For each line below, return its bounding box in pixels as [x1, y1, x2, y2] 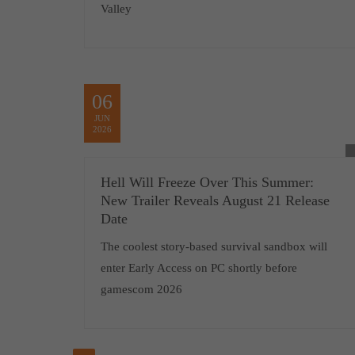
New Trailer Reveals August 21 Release [100, 193, 330, 208]
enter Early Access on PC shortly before [100, 261, 297, 274]
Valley [100, 2, 132, 15]
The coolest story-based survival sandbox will [100, 240, 327, 253]
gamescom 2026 [100, 283, 182, 296]
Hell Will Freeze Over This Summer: [100, 174, 314, 190]
